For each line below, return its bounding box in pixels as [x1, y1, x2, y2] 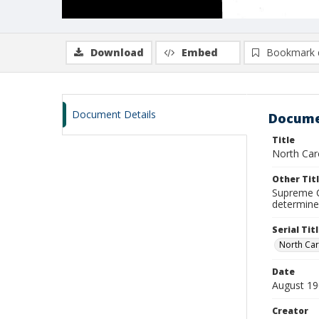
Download [90, 46, 144, 59]
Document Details [72, 108, 156, 121]
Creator [272, 305, 308, 317]
